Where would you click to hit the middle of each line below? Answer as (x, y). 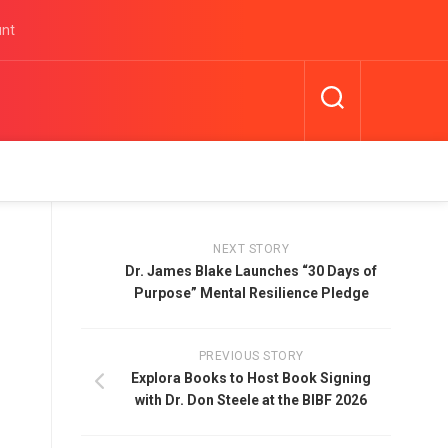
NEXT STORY (251, 249)
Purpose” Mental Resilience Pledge (251, 293)
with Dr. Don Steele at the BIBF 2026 (251, 400)
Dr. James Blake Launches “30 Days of (251, 271)
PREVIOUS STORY (251, 356)
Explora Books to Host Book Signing (251, 378)
